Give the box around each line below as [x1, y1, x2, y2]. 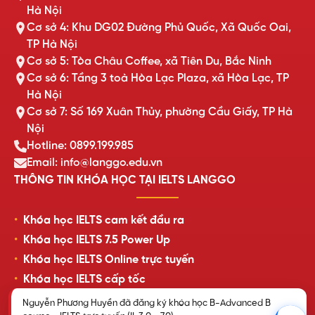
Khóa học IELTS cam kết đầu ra [23, 214, 184, 226]
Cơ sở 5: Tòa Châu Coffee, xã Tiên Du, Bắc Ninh [27, 55, 271, 67]
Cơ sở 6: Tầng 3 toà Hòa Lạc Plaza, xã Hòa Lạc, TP [27, 72, 289, 84]
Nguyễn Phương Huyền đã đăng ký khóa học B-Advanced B [22, 299, 271, 308]
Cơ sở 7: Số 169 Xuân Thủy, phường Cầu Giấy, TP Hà [27, 105, 292, 118]
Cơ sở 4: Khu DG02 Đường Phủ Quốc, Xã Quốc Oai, [27, 21, 291, 34]
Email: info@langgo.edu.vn [27, 156, 162, 169]
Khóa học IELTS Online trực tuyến [23, 253, 194, 266]
